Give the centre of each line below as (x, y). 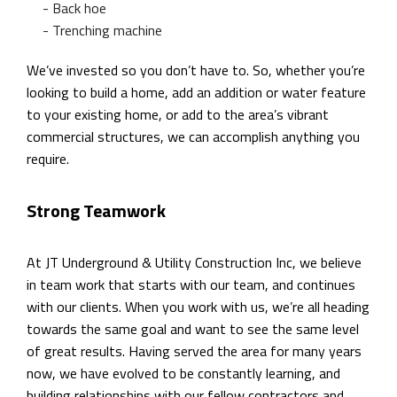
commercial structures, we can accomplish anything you (193, 137)
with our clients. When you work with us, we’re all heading (198, 307)
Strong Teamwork (96, 211)
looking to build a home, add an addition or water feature (196, 93)
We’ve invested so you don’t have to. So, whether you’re (196, 70)
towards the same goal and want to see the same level (193, 329)
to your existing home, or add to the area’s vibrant (178, 115)
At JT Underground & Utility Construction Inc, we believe (194, 263)
